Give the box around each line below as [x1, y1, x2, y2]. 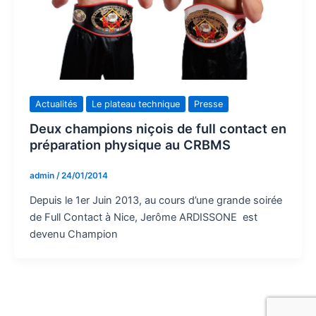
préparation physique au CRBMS [29, 136, 231, 152]
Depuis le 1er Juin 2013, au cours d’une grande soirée [29, 193, 282, 207]
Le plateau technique [91, 99, 180, 110]
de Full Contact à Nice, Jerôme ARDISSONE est [29, 210, 257, 224]
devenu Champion [29, 227, 118, 241]
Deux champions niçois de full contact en [29, 120, 286, 136]
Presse [193, 99, 223, 110]
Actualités [35, 99, 78, 110]
